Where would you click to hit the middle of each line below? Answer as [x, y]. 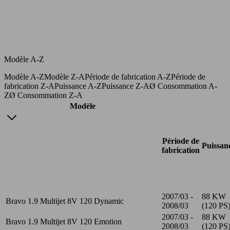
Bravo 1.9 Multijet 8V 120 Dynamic [65, 201]
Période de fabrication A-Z [128, 76]
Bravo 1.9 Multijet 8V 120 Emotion [64, 221]
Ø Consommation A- [183, 86]
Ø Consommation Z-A [46, 95]
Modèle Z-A [64, 76]
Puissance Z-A [126, 86]
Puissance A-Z [78, 86]
